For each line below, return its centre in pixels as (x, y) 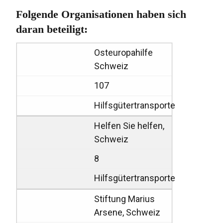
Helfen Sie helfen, (129, 125)
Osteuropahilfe (124, 53)
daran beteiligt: (52, 29)
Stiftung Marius (125, 199)
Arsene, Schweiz (127, 212)
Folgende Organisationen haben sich (101, 14)
